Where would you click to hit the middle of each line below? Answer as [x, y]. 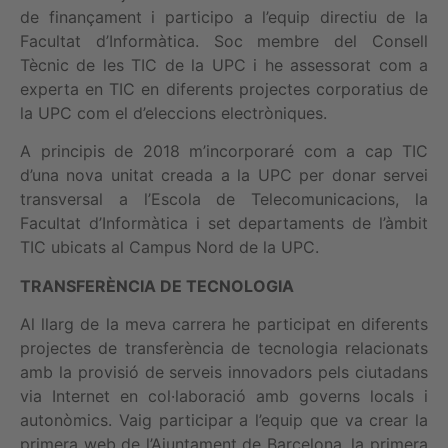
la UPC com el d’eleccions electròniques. [173, 113]
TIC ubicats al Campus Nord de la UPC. [169, 247]
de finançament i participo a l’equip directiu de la [224, 17]
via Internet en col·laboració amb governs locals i [224, 396]
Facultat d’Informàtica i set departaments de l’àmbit [224, 223]
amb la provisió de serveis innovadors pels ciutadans [224, 372]
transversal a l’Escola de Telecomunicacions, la [224, 199]
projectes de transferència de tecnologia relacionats [224, 348]
